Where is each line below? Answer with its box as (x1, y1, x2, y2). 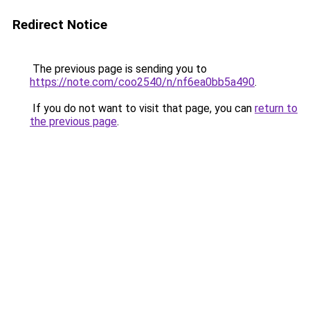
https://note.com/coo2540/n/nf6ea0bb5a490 (30, 75, 255, 89)
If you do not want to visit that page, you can (30, 102, 255, 115)
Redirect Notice (12, 17, 107, 33)
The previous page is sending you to (30, 62, 207, 75)
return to (255, 102, 298, 115)
